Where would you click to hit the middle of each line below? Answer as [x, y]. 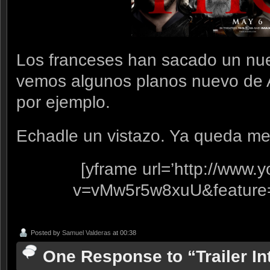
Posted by [46, 233]
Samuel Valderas [86, 233]
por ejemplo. [63, 102]
